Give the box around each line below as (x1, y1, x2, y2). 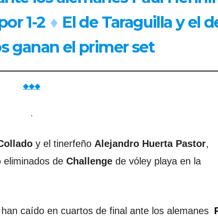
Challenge (66, 155, 112, 166)
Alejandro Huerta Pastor (94, 138, 206, 149)
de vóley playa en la (112, 155, 201, 166)
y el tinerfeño (33, 138, 94, 149)
